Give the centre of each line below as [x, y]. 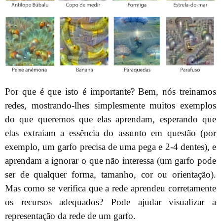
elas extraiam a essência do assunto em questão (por [110, 133]
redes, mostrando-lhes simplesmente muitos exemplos [110, 105]
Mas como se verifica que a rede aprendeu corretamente [110, 188]
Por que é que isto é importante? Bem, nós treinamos [110, 91]
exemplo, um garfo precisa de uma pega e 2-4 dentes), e [110, 147]
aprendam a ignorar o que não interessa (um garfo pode [110, 160]
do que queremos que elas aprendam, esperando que [110, 119]
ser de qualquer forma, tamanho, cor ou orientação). [110, 174]
